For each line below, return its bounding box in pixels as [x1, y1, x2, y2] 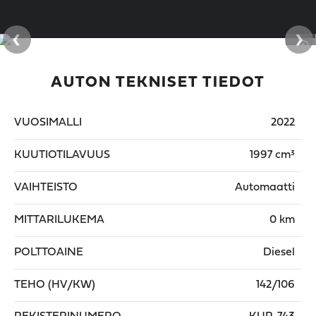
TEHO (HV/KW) [14, 279, 95, 291]
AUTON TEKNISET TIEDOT [51, 75, 265, 91]
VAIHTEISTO [14, 182, 78, 193]
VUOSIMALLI [14, 117, 82, 128]
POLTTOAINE [14, 247, 83, 258]
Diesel [263, 247, 295, 258]
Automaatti [235, 182, 295, 193]
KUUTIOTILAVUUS [14, 150, 110, 161]
